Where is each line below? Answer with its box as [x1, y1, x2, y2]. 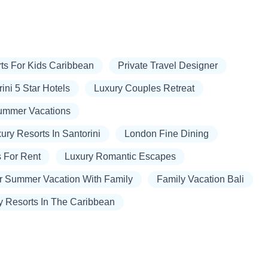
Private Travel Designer [118, 60, 218, 71]
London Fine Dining [124, 129, 209, 139]
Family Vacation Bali [157, 174, 244, 185]
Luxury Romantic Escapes [65, 151, 176, 162]
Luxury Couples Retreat [94, 83, 194, 94]
